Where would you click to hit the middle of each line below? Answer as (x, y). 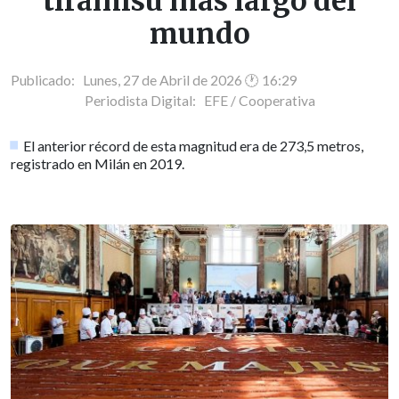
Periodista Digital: (144, 100)
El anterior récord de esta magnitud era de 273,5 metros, (194, 145)
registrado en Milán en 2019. (98, 163)
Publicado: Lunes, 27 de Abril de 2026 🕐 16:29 (154, 80)
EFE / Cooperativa (259, 100)
